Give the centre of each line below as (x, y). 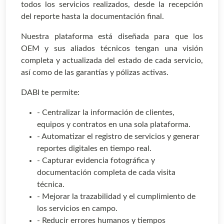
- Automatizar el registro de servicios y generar (118, 137)
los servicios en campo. (77, 209)
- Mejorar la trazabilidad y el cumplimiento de (116, 197)
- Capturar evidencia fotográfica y (96, 161)
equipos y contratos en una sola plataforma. (114, 125)
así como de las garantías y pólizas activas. (95, 73)
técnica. (51, 185)
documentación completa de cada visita (106, 173)
